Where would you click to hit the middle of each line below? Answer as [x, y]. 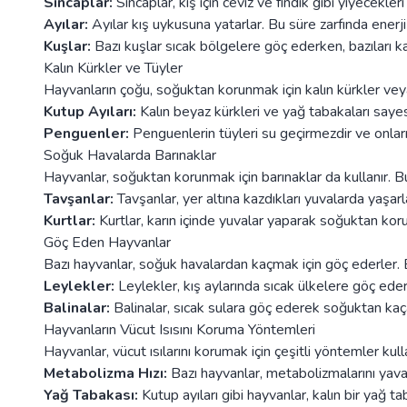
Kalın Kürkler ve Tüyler [113, 68]
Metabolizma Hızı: [105, 373]
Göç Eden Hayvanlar [107, 242]
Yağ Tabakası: [91, 395]
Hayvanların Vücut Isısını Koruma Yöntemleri [179, 329]
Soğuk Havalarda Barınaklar [130, 155]
